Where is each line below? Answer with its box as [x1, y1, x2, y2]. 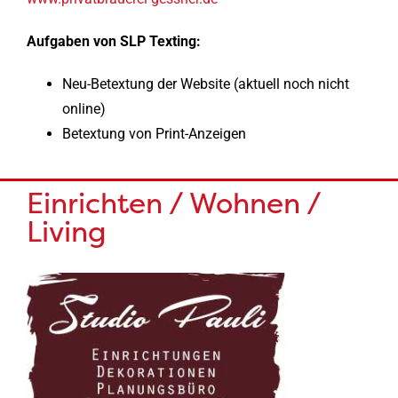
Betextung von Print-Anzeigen [61, 124, 246, 142]
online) [61, 99, 106, 117]
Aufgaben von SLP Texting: [26, 32, 201, 50]
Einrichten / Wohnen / [26, 184, 321, 223]
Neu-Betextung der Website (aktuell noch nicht [61, 75, 349, 92]
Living [26, 212, 107, 251]
